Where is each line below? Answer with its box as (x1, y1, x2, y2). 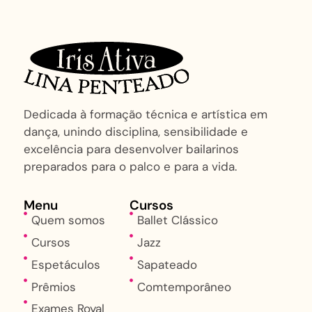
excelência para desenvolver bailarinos (24, 141, 240, 157)
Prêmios (31, 279, 77, 295)
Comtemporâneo (137, 279, 232, 295)
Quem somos (31, 212, 106, 228)
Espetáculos (31, 256, 101, 272)
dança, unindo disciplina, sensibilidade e (24, 124, 249, 140)
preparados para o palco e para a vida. (24, 159, 237, 175)
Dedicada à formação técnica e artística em (24, 107, 268, 123)
